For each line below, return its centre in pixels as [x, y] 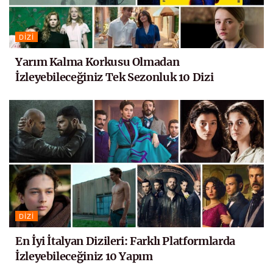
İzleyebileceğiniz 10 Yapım [84, 256]
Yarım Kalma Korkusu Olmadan [97, 62]
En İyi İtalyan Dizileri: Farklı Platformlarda [125, 241]
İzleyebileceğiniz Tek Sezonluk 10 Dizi [115, 77]
